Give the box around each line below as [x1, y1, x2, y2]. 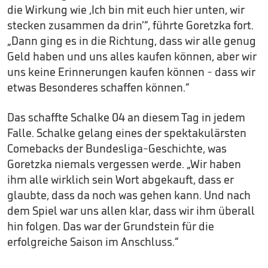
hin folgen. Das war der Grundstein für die [7, 219, 214, 233]
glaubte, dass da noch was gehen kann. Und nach [7, 188, 251, 202]
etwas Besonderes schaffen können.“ [7, 80, 190, 95]
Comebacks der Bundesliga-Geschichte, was [7, 141, 227, 156]
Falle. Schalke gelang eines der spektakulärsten [7, 126, 246, 140]
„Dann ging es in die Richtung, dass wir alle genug [7, 33, 256, 48]
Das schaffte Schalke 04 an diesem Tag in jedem [7, 110, 245, 124]
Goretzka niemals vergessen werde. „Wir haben [7, 157, 241, 171]
